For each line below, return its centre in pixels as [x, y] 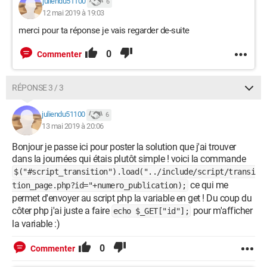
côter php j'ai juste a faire [62, 211]
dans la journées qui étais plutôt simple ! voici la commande [129, 159]
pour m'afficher [221, 211]
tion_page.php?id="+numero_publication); [99, 185]
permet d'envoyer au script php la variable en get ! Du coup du [132, 198]
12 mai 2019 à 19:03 [73, 13]
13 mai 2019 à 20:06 [73, 126]
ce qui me [208, 185]
